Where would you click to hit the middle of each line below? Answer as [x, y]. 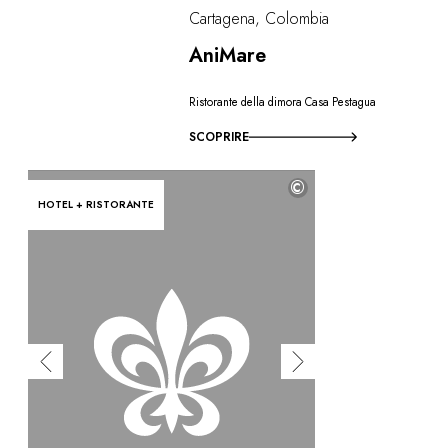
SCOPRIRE [219, 136]
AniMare [228, 55]
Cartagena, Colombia [259, 18]
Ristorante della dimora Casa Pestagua [283, 102]
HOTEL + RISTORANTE [96, 204]
